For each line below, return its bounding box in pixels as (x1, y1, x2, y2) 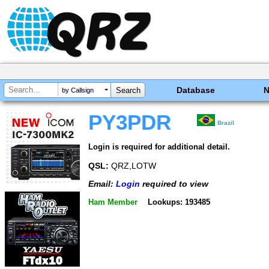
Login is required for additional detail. (88, 142, 230, 151)
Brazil (217, 119, 235, 126)
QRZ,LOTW (109, 160, 156, 171)
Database (177, 85, 216, 95)
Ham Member (88, 197, 138, 207)
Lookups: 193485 (147, 197, 210, 207)
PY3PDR (88, 111, 171, 134)
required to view (140, 179, 208, 189)
